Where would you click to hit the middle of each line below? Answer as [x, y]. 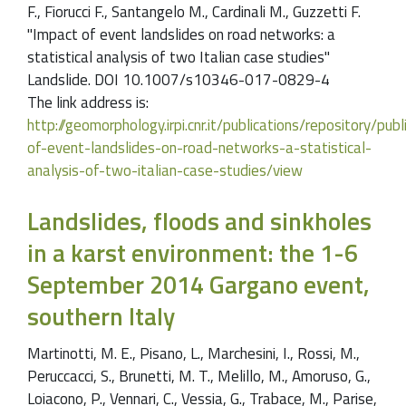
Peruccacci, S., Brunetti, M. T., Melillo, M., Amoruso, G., [199, 377]
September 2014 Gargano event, [198, 284]
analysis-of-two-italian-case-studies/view [165, 170]
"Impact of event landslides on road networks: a [181, 34]
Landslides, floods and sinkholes [199, 220]
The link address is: [88, 102]
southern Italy [101, 315]
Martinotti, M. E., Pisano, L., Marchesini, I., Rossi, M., [193, 354]
